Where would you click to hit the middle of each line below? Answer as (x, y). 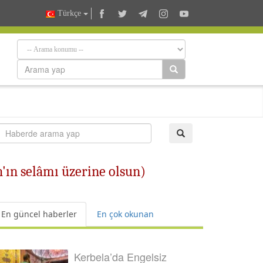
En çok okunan (125, 214)
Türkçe (69, 14)
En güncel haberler (39, 214)
